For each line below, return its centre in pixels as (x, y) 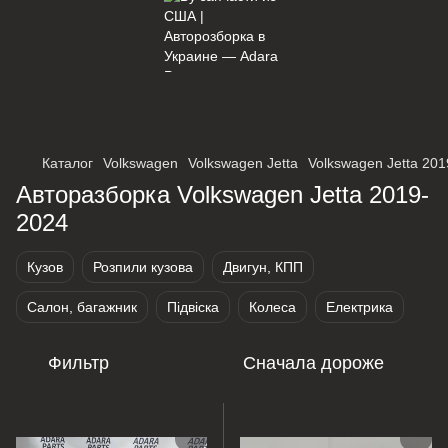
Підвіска (193, 307)
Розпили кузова (143, 267)
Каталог (67, 163)
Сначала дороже (313, 363)
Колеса (272, 307)
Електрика (359, 307)
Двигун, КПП (263, 267)
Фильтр (78, 363)
